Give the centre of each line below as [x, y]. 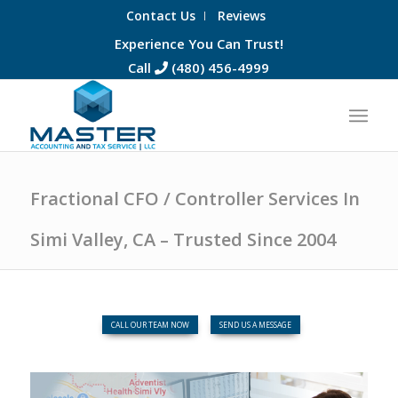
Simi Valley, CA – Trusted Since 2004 [183, 239]
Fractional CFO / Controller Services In [195, 199]
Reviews [241, 16]
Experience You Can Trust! [199, 44]
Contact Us [160, 16]
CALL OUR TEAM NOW [151, 325]
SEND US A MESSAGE [256, 325]
